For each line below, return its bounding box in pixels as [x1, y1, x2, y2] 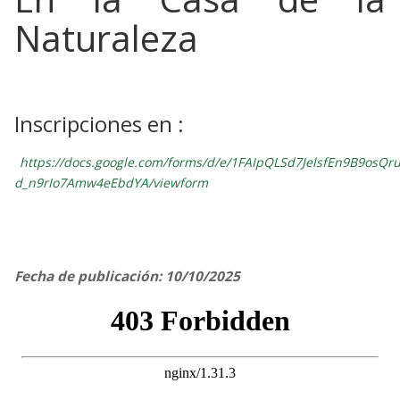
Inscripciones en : [14, 108, 184, 138]
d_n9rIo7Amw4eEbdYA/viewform [14, 173, 208, 191]
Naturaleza [14, 12, 198, 62]
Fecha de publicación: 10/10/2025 [14, 266, 240, 286]
